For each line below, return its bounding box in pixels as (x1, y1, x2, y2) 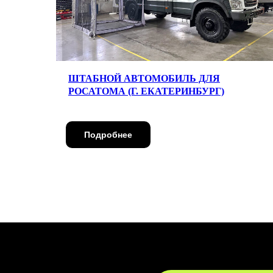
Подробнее (84, 129, 132, 140)
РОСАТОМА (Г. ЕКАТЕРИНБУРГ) (68, 85, 224, 96)
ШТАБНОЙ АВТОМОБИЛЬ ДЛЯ (68, 73, 220, 83)
